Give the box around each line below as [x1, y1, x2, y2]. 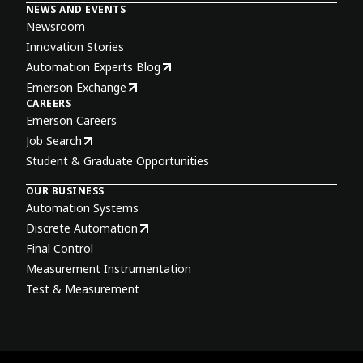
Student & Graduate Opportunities [26, 153, 209, 169]
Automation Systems [26, 200, 139, 216]
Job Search [26, 133, 82, 148]
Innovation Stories [26, 39, 124, 54]
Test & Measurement [26, 281, 139, 297]
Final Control [26, 241, 93, 256]
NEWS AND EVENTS [26, 2, 126, 16]
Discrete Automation [26, 220, 138, 236]
